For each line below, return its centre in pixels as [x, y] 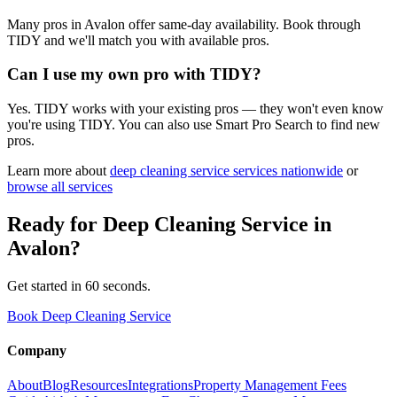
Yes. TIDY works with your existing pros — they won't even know [195, 109]
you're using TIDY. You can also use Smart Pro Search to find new [194, 125]
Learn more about [57, 171]
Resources [99, 385]
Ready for [55, 224]
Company [37, 351]
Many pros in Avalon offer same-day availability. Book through [184, 24]
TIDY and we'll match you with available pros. [138, 40]
